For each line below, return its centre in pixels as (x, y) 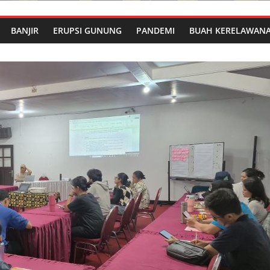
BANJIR (25, 31)
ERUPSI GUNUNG (87, 31)
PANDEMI (155, 31)
